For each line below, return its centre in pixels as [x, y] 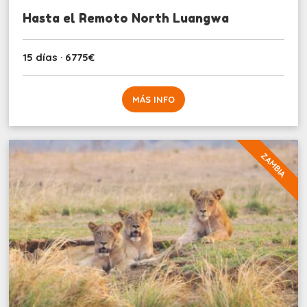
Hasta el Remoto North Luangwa [126, 17]
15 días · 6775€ [59, 57]
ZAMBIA [273, 164]
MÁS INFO [153, 99]
